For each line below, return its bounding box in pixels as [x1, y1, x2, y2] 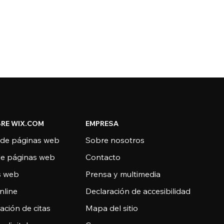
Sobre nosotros [85, 135, 144, 145]
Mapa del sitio [85, 203, 138, 213]
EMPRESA [85, 119, 118, 128]
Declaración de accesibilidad [85, 186, 190, 196]
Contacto [85, 152, 120, 162]
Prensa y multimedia [85, 169, 160, 179]
